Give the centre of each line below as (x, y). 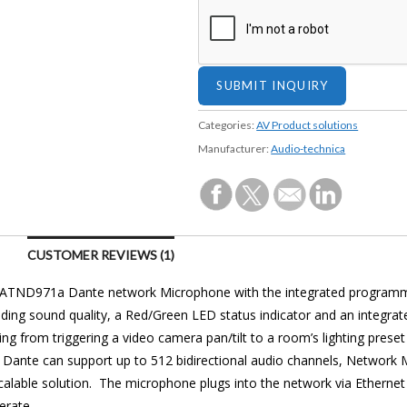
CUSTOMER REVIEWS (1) (101, 255)
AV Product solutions (308, 125)
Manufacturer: (235, 149)
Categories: (228, 125)
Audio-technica (308, 149)
